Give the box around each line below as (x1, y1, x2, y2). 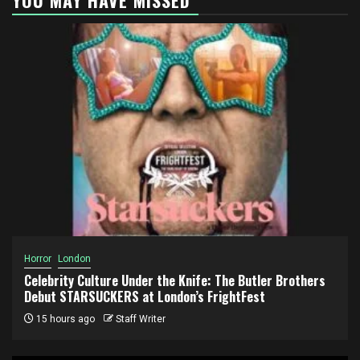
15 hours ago (34, 313, 95, 325)
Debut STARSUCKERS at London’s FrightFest (24, 286, 265, 306)
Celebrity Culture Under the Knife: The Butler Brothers (24, 270, 325, 290)
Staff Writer (116, 313, 166, 325)
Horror (24, 252, 51, 264)
